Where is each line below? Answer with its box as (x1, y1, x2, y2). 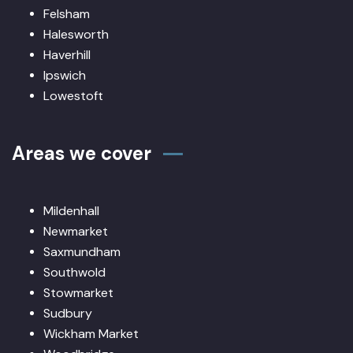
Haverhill (43, 46, 91, 64)
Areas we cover (12, 141, 151, 166)
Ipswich (43, 67, 86, 84)
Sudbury (43, 305, 92, 322)
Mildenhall (43, 203, 99, 220)
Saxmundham (43, 243, 121, 261)
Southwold (43, 264, 106, 281)
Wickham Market (43, 325, 139, 343)
